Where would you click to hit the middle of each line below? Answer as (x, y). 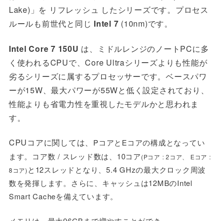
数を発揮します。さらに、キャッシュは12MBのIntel (100, 183)
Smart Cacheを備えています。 (63, 196)
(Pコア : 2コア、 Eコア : (176, 157)
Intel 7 (108, 24)
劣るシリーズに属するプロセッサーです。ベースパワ (108, 76)
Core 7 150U (55, 48)
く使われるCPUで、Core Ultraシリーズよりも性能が (108, 62)
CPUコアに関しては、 (51, 143)
